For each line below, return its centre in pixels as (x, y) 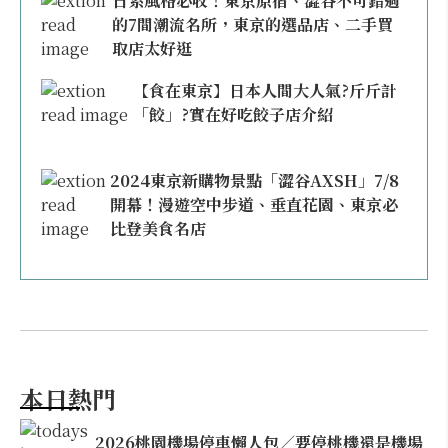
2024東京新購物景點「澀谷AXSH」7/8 (254, 180)
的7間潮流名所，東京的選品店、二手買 (252, 24)
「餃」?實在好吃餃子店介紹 (233, 114)
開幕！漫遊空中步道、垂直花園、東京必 (253, 204)
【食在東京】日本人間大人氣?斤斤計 (265, 90)
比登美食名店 (157, 228)
